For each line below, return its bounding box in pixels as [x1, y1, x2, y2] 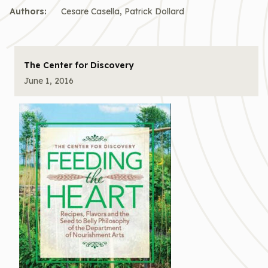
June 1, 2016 [24, 75, 74, 86]
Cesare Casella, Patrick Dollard [61, 6, 184, 17]
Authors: [10, 6, 47, 17]
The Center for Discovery [24, 60, 134, 71]
